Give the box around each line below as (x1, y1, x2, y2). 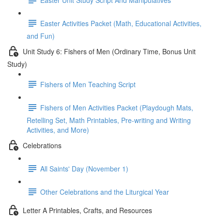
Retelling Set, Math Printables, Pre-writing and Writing (27, 115, 191, 125)
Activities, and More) (27, 125, 89, 135)
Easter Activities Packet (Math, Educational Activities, (40, 18, 201, 28)
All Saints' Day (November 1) (40, 163, 128, 173)
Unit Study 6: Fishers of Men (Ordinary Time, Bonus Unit (23, 46, 196, 56)
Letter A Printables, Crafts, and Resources (23, 205, 152, 215)
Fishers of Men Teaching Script (40, 79, 136, 89)
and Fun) (27, 31, 55, 41)
